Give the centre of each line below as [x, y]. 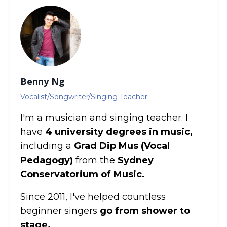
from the [95, 160]
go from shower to [145, 211]
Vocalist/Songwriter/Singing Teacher [84, 97]
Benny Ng [43, 81]
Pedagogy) [47, 160]
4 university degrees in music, [119, 131]
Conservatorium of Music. [83, 174]
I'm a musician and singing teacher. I [104, 117]
